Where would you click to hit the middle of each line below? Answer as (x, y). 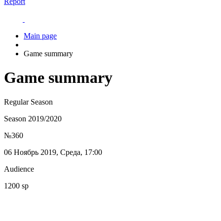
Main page (40, 36)
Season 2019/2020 (33, 118)
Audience (19, 169)
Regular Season (28, 102)
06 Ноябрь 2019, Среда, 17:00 (53, 152)
